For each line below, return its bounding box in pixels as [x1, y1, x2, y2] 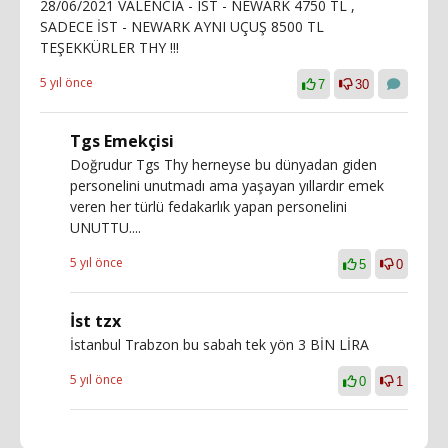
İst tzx [70, 309, 121, 332]
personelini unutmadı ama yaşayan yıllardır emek [70, 175, 384, 195]
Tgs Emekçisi [70, 129, 174, 152]
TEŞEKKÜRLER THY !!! [40, 37, 179, 57]
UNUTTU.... [70, 217, 141, 237]
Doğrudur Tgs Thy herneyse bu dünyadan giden [70, 154, 377, 174]
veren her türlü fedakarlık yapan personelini [70, 196, 347, 216]
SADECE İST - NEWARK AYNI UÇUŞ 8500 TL [40, 16, 324, 36]
